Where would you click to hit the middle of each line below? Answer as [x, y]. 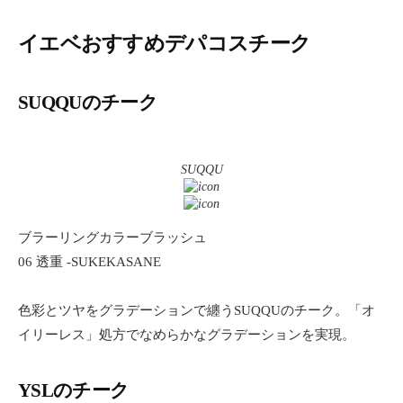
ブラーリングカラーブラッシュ [112, 237]
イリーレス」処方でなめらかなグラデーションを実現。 [187, 334]
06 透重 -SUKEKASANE [90, 261]
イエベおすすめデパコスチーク [165, 43]
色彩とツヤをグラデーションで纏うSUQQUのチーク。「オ [197, 310]
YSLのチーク [74, 390]
